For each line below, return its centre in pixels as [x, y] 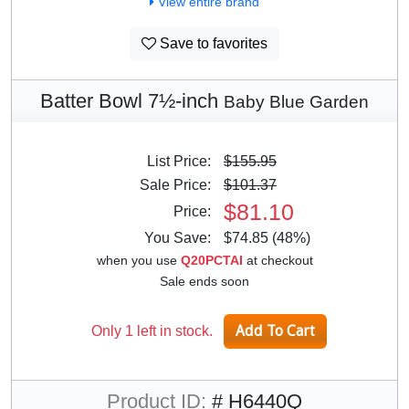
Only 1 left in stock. [152, 330]
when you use [138, 260]
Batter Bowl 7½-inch [132, 100]
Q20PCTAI [211, 260]
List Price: [184, 161]
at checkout [278, 260]
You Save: [183, 237]
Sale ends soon [204, 281]
